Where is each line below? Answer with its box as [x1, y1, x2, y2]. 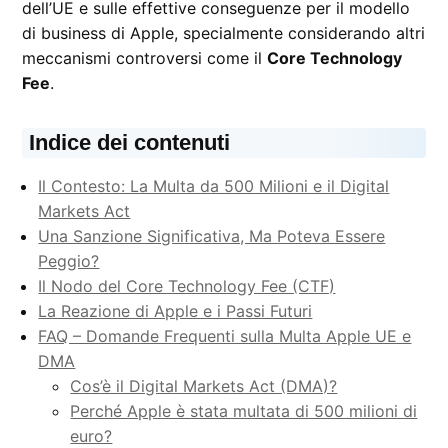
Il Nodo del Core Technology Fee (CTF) [38, 275, 336, 296]
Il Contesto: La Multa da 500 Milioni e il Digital [38, 175, 390, 196]
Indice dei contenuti [29, 129, 231, 155]
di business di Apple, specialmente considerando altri [22, 22, 426, 43]
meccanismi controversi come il [22, 47, 268, 68]
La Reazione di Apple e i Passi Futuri [38, 300, 313, 321]
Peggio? [38, 250, 100, 271]
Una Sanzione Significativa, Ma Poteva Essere [38, 225, 386, 246]
